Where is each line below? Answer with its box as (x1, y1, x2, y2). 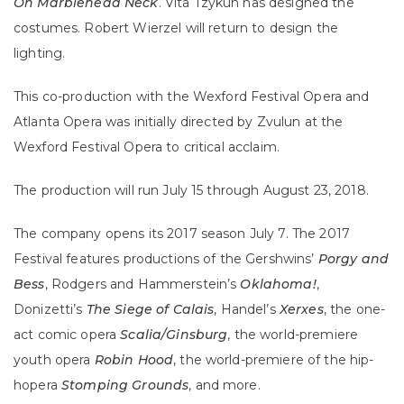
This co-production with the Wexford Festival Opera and (14, 88, 370, 106)
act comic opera (14, 326, 121, 344)
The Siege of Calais (86, 301, 215, 318)
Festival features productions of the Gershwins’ (14, 251, 318, 268)
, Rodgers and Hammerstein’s (44, 276, 241, 293)
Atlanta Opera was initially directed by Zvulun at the (14, 114, 344, 131)
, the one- (323, 301, 386, 318)
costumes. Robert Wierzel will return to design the (14, 20, 339, 37)
